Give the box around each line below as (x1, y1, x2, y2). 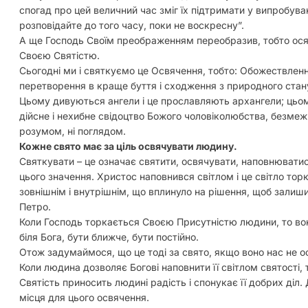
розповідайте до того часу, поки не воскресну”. (19, 19, 244, 31)
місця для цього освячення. (19, 291, 149, 303)
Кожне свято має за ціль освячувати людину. (19, 140, 237, 152)
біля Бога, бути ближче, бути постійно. (19, 230, 199, 243)
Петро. (19, 200, 51, 212)
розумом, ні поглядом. (19, 124, 126, 137)
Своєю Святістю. (19, 49, 100, 61)
